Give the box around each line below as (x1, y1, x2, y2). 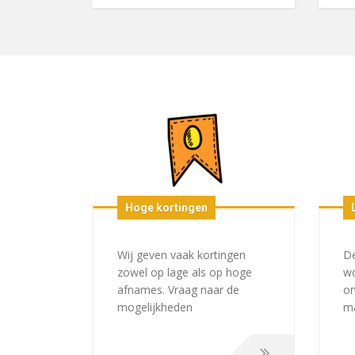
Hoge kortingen (125, 200, 208, 214)
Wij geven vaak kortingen (117, 246, 246, 262)
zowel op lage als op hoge (117, 264, 252, 280)
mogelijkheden (117, 299, 193, 315)
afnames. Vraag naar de (117, 281, 239, 297)
